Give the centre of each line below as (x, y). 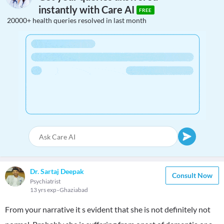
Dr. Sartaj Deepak (57, 171)
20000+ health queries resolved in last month (77, 20)
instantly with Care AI (87, 10)
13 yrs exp (44, 190)
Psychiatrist (45, 181)
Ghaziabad (74, 190)
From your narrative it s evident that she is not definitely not (108, 209)
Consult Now (192, 175)
